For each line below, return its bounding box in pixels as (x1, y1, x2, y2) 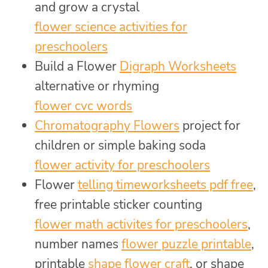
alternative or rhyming (35, 78, 159, 95)
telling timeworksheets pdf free (78, 176, 253, 194)
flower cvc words (35, 98, 132, 115)
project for (179, 117, 240, 135)
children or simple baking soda (35, 137, 206, 154)
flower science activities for (35, 19, 187, 36)
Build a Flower (35, 58, 120, 75)
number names (35, 236, 121, 253)
